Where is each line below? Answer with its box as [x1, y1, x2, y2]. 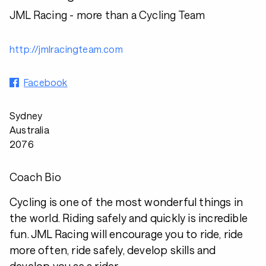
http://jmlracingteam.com [9, 43, 123, 55]
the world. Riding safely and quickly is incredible [9, 211, 248, 224]
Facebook [24, 77, 68, 88]
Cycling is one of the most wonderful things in [9, 195, 243, 208]
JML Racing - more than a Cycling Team [9, 8, 205, 21]
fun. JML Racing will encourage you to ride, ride [9, 227, 243, 240]
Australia [9, 124, 49, 135]
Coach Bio [9, 170, 61, 183]
